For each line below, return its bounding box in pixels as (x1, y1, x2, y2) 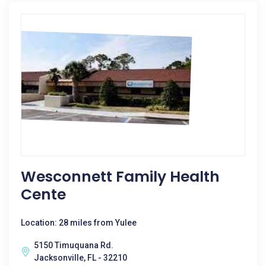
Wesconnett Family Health (21, 166, 220, 187)
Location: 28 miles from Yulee (21, 218, 137, 227)
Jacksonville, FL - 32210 (34, 253, 127, 262)
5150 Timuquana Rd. (34, 240, 113, 250)
